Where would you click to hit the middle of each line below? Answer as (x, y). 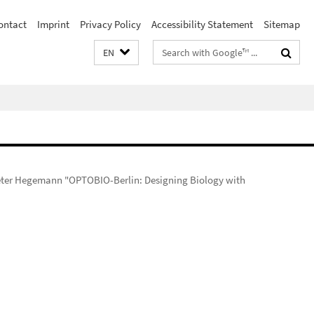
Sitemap (282, 24)
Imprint (53, 24)
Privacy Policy (110, 24)
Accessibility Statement (202, 24)
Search (169, 49)
